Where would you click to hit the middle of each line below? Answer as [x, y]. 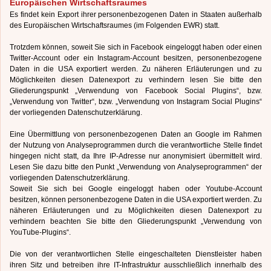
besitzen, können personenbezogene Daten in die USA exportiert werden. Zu [136, 200]
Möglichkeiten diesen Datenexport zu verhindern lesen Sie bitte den [136, 80]
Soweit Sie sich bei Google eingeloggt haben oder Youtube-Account [136, 189]
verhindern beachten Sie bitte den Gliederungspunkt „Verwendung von [136, 221]
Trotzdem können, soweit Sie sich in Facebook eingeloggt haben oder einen [136, 47]
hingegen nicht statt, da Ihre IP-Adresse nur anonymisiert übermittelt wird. [136, 156]
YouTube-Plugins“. [40, 232]
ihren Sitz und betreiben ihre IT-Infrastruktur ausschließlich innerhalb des [136, 265]
